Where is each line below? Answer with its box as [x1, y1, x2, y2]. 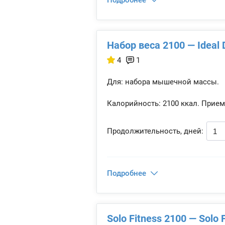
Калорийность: [107, 99, 161, 108]
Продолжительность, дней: [107, 127, 203, 136]
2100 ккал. [161, 99, 199, 108]
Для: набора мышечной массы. [107, 77, 219, 86]
